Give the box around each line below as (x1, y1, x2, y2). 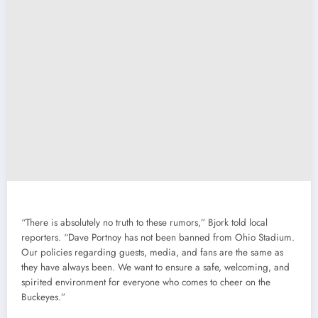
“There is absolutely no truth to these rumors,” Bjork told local (21, 215, 268, 229)
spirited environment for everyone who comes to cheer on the (21, 275, 270, 289)
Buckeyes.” (21, 290, 65, 304)
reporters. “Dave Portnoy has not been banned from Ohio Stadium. (21, 230, 295, 244)
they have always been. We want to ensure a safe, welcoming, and (21, 260, 290, 274)
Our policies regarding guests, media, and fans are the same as (21, 245, 283, 259)
